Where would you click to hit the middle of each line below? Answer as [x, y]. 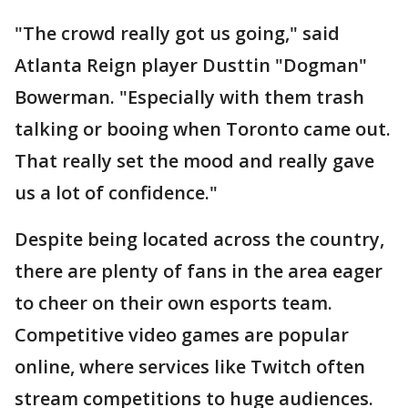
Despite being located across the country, [199, 239]
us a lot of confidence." [116, 193]
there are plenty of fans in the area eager [199, 271]
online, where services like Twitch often [190, 367]
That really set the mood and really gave [194, 161]
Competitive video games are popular [182, 335]
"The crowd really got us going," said [177, 33]
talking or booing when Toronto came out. [203, 129]
